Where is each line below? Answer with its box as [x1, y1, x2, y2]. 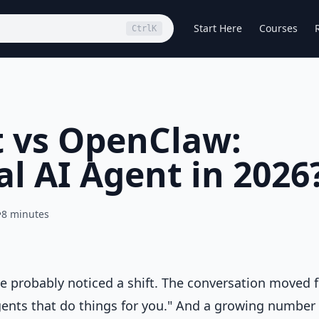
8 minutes [1, 207, 49, 221]
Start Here [194, 21, 242, 35]
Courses [259, 21, 298, 35]
